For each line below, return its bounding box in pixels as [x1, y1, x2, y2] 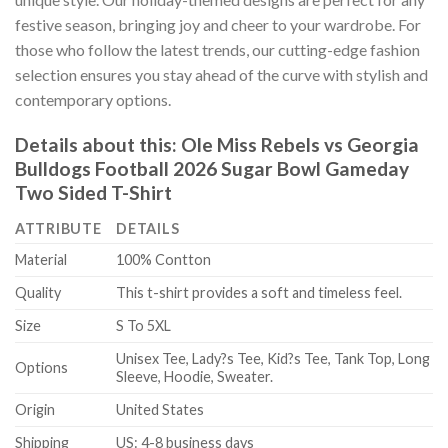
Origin [15, 401, 55, 419]
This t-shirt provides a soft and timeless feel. [116, 284, 403, 302]
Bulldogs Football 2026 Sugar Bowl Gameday [15, 156, 409, 180]
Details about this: [15, 132, 181, 156]
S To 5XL [116, 317, 172, 335]
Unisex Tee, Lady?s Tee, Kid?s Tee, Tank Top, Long [116, 350, 431, 368]
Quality [15, 284, 61, 302]
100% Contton [116, 251, 212, 269]
